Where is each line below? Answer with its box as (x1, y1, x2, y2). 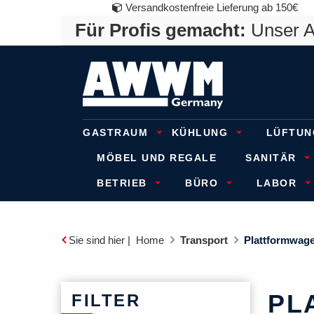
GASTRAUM (83, 127, 152, 138)
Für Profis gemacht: (75, 20, 246, 41)
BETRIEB (97, 177, 151, 189)
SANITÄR (245, 152, 300, 163)
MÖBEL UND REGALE (97, 152, 217, 163)
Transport (180, 234, 228, 246)
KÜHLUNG (171, 127, 232, 138)
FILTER (71, 291, 140, 310)
